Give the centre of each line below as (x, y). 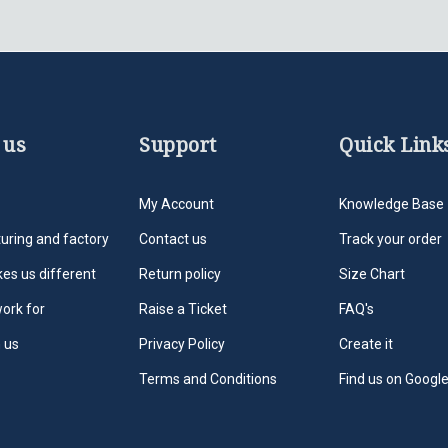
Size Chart (372, 274)
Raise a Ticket (183, 309)
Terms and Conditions (208, 379)
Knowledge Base (391, 204)
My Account (176, 204)
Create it (366, 344)
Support (178, 145)
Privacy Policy (182, 344)
